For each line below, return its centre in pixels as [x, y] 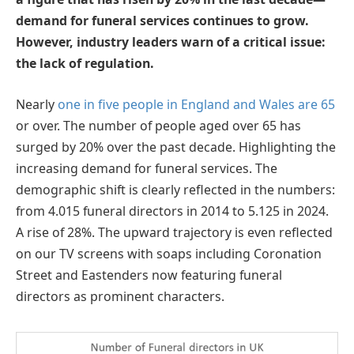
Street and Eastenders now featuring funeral [149, 275]
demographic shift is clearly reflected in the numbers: [175, 189]
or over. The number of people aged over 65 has [158, 125]
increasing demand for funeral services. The [147, 168]
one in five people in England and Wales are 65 [196, 104]
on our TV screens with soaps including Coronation [169, 253]
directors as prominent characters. [120, 296]
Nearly [37, 104]
